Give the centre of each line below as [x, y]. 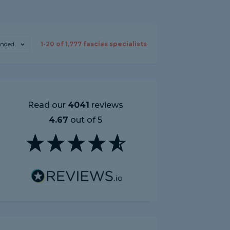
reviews [106, 105]
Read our [48, 105]
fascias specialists [114, 44]
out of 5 [85, 120]
